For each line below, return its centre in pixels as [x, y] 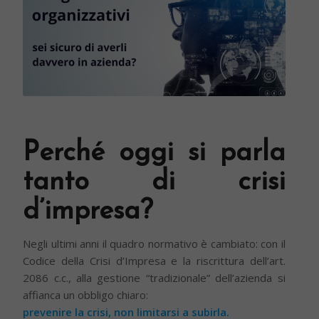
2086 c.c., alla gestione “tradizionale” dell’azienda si [154, 278]
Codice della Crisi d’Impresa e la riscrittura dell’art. [154, 261]
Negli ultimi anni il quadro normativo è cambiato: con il [154, 244]
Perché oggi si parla [154, 153]
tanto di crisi [154, 182]
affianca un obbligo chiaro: [86, 295]
